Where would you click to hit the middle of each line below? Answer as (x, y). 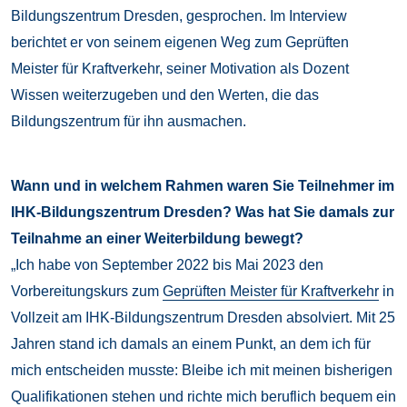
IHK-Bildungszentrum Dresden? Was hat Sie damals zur (203, 213)
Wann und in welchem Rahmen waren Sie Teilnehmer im (203, 186)
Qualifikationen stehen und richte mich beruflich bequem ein (203, 397)
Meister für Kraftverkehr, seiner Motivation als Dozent (180, 69)
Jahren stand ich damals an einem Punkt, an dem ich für (191, 344)
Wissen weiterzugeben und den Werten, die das (165, 95)
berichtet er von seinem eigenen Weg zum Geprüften (180, 43)
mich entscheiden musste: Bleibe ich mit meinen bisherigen (202, 371)
